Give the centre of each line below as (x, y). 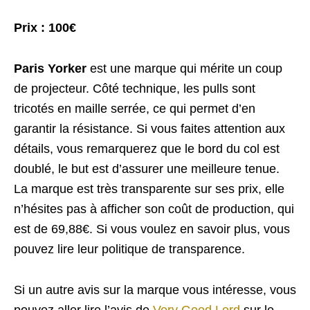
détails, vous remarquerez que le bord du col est (147, 149)
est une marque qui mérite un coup (184, 69)
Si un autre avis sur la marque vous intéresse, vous (155, 290)
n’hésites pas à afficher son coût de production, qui (154, 209)
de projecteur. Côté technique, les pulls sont (135, 89)
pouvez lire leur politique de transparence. (129, 249)
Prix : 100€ (45, 28)
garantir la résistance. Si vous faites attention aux (149, 129)
